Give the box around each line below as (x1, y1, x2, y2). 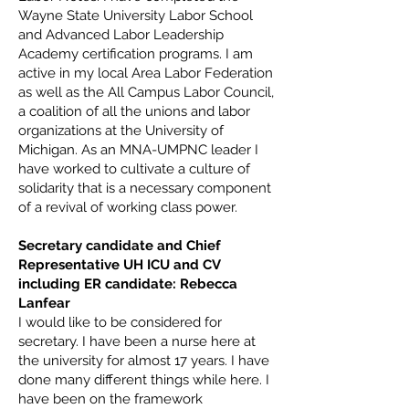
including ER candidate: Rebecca (18, 276, 237, 292)
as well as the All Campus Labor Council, (18, 84, 274, 100)
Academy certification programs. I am (18, 46, 253, 62)
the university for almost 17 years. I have (18, 352, 269, 369)
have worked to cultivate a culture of (18, 161, 250, 177)
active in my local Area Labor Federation (18, 65, 273, 81)
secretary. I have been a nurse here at (18, 333, 256, 350)
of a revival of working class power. (18, 199, 237, 215)
